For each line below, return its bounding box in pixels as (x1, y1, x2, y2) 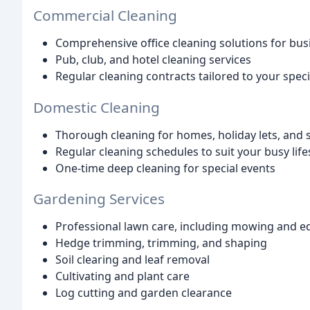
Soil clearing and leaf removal (55, 252, 210, 268)
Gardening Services (33, 189, 165, 209)
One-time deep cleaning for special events (55, 160, 275, 176)
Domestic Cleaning (33, 97, 160, 117)
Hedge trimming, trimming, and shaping (55, 235, 267, 251)
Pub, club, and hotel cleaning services (55, 51, 251, 67)
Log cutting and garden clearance (55, 285, 232, 301)
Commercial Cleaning (33, 5, 177, 25)
